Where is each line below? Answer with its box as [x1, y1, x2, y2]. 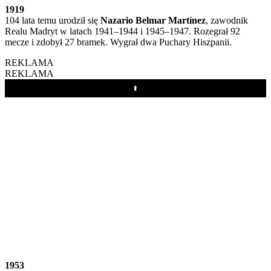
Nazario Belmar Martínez [100, 15, 206, 25]
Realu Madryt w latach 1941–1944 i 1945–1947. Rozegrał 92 [5, 25, 240, 36]
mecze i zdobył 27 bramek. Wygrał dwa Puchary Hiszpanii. [5, 36, 232, 47]
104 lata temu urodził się [5, 15, 100, 25]
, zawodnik [206, 15, 248, 25]
